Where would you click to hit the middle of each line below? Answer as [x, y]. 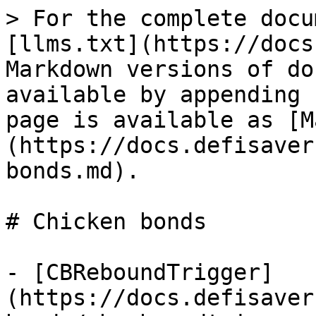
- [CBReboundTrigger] [140, 272]
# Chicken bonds [106, 221]
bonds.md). [73, 171]
